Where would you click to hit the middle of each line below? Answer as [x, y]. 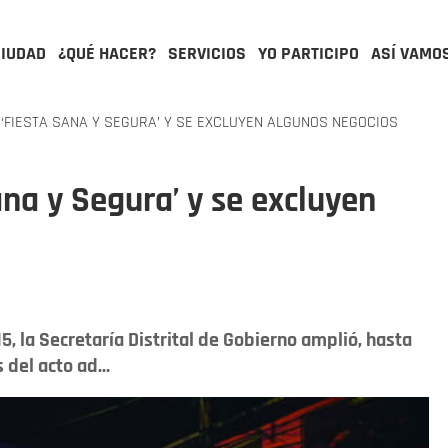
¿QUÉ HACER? [107, 53]
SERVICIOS [207, 53]
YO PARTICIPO [308, 53]
